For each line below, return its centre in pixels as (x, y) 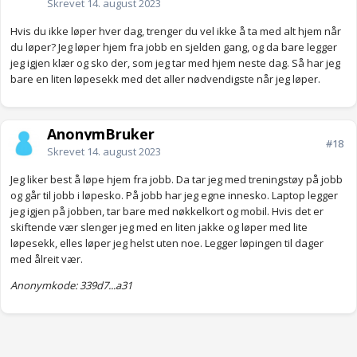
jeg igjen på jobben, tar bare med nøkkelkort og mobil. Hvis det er (167, 212)
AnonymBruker (101, 134)
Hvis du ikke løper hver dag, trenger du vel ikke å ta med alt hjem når (176, 31)
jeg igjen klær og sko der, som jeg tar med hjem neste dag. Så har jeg (175, 63)
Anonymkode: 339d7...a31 (71, 286)
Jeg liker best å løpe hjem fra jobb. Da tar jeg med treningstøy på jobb (177, 180)
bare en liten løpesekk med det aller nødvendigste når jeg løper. (165, 79)
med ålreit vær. (48, 259)
